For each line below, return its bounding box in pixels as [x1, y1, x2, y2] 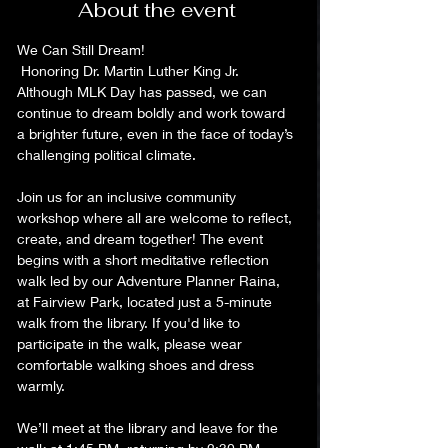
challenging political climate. [17, 146, 196, 163]
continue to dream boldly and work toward [17, 104, 289, 121]
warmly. [17, 377, 73, 394]
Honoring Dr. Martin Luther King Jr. [21, 62, 239, 79]
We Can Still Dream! [17, 41, 149, 58]
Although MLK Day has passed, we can [17, 83, 271, 100]
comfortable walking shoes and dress [17, 356, 258, 373]
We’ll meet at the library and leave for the [17, 419, 282, 436]
